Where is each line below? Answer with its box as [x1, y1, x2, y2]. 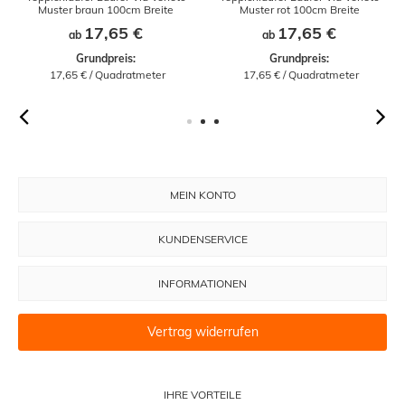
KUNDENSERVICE [157, 231, 248, 246]
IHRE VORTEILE [164, 387, 241, 401]
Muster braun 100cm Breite [38, 2, 174, 16]
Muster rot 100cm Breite [239, 2, 360, 16]
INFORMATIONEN [158, 276, 247, 290]
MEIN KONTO [169, 187, 236, 202]
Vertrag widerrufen [146, 324, 259, 341]
